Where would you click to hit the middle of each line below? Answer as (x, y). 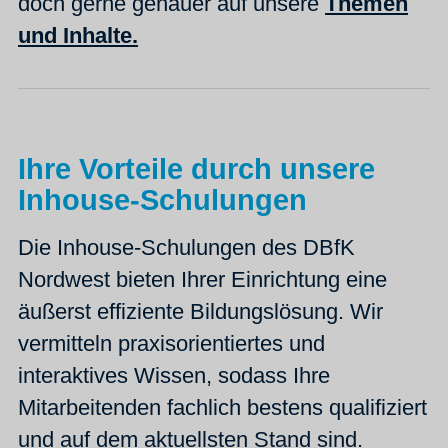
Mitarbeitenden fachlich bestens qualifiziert (222, 408)
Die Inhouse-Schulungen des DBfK (186, 248)
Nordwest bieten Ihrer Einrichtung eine (202, 280)
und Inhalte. (78, 36)
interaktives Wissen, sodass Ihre (174, 376)
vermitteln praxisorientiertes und (171, 344)
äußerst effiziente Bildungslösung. (184, 312)
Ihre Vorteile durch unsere (196, 169)
